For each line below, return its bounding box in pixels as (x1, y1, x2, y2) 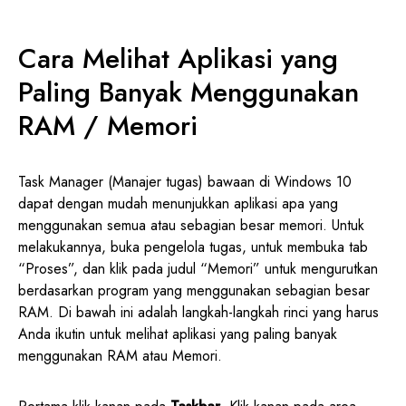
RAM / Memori (18, 105, 198, 145)
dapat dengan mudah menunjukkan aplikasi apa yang (18, 192, 338, 214)
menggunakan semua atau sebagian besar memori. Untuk (18, 214, 364, 236)
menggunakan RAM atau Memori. (18, 344, 222, 366)
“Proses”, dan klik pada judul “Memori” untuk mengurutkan (18, 257, 378, 279)
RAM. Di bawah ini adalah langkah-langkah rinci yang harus (18, 301, 379, 323)
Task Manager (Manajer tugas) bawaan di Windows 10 (18, 170, 352, 192)
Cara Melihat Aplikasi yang (18, 38, 338, 78)
